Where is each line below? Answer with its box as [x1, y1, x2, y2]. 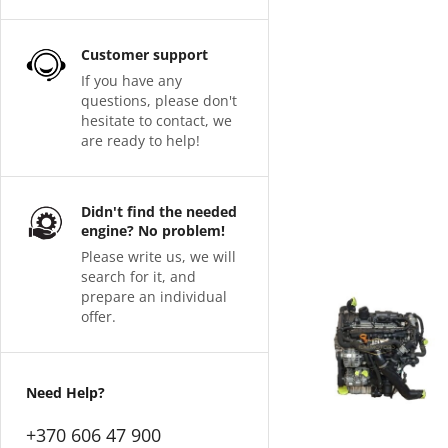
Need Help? [26, 382, 105, 402]
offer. [81, 306, 116, 326]
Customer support [81, 44, 208, 64]
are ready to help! [81, 130, 200, 150]
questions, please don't [81, 90, 237, 110]
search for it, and [81, 266, 196, 286]
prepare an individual [81, 286, 227, 306]
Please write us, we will [81, 246, 236, 266]
